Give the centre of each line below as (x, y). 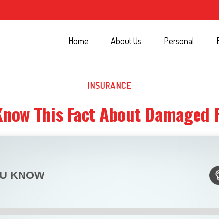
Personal (179, 41)
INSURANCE (109, 85)
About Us (126, 41)
